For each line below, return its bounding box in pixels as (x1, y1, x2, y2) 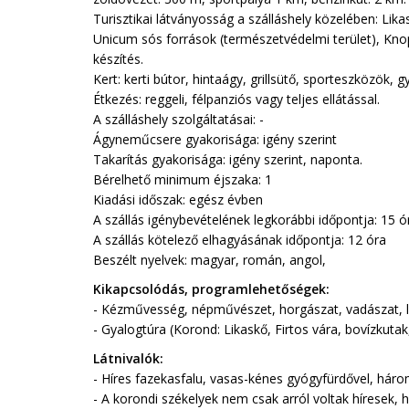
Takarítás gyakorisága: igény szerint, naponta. (93, 151, 362, 168)
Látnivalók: (93, 350, 163, 367)
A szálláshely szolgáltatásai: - (93, 110, 264, 128)
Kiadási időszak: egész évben (93, 191, 263, 208)
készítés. (93, 50, 143, 68)
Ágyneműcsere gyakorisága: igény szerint (93, 131, 337, 148)
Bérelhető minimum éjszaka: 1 (93, 171, 272, 188)
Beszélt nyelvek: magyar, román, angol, (93, 251, 326, 268)
